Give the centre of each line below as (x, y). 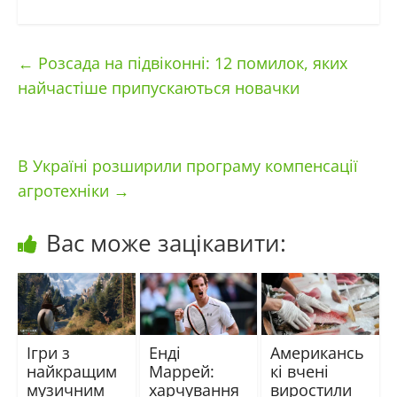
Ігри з (48, 352)
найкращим (71, 371)
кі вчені (300, 371)
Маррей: (181, 371)
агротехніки (65, 191)
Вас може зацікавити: (166, 243)
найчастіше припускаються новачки (158, 88)
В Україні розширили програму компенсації (187, 166)
